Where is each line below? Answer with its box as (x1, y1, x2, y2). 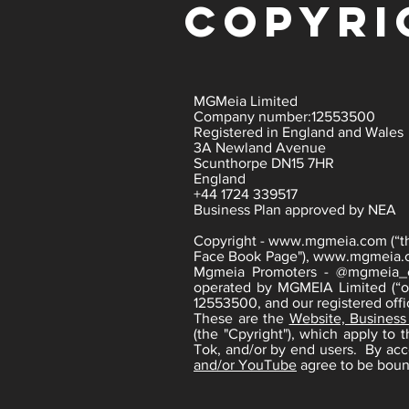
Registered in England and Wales (194, 124, 404, 140)
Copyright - (194, 233, 269, 248)
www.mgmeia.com (268, 233, 388, 248)
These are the (194, 310, 289, 326)
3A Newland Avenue (194, 140, 326, 155)
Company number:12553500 (194, 109, 375, 124)
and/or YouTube (194, 357, 297, 372)
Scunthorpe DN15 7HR (194, 155, 334, 171)
